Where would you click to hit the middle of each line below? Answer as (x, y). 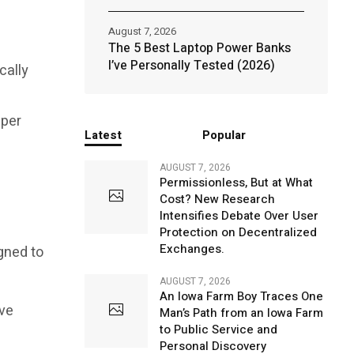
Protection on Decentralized (238, 232)
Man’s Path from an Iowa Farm (241, 313)
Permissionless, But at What (236, 183)
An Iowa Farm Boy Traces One (241, 296)
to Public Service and (218, 330)
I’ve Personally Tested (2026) (191, 66)
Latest (103, 135)
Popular (224, 135)
